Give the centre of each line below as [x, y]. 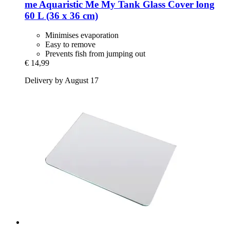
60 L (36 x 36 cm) [61, 15]
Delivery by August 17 [62, 81]
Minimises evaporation [82, 35]
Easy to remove [70, 45]
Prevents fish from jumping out [95, 54]
